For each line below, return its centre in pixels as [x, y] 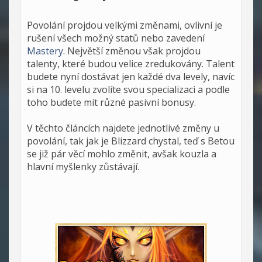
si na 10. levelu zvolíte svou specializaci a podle [128, 89]
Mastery [45, 51]
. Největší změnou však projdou [132, 51]
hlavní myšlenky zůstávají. [83, 166]
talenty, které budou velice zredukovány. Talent [131, 63]
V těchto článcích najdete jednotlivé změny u [123, 128]
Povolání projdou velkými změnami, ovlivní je [125, 25]
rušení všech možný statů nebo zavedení [116, 38]
